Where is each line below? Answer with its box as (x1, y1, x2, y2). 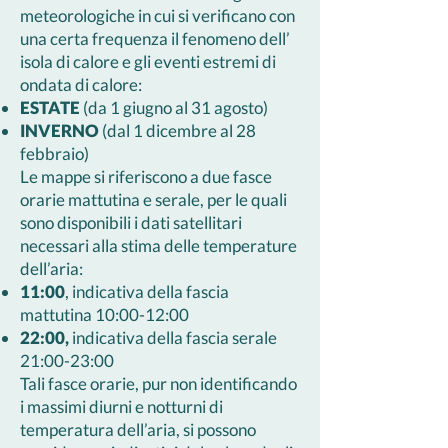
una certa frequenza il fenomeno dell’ (20, 28, 290, 49)
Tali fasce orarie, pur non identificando (20, 373, 297, 394)
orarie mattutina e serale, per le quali (20, 189, 287, 210)
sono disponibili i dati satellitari (20, 212, 242, 233)
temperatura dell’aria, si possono (20, 419, 256, 440)
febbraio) (20, 143, 89, 164)
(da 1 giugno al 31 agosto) (80, 97, 268, 118)
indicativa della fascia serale (72, 327, 277, 348)
